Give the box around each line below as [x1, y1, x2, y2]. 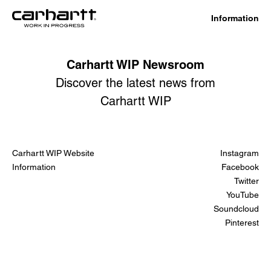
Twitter [234, 176, 259, 186]
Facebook [221, 162, 259, 172]
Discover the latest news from [56, 76, 215, 90]
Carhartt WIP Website [12, 148, 94, 158]
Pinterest [225, 218, 259, 227]
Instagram [220, 148, 259, 158]
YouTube [226, 190, 259, 200]
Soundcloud [214, 204, 259, 214]
